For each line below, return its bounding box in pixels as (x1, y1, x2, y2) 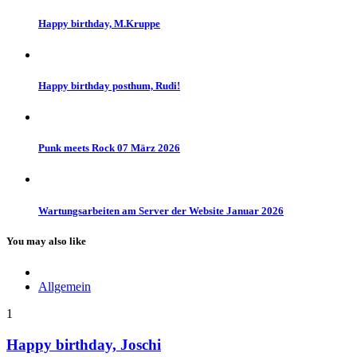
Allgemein (38, 279, 91, 293)
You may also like (6, 234, 86, 247)
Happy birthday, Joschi (6, 335, 161, 353)
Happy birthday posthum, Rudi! (38, 79, 180, 92)
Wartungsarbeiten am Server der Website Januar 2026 (38, 204, 284, 217)
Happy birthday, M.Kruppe (38, 17, 160, 29)
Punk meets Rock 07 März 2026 (38, 142, 180, 155)
